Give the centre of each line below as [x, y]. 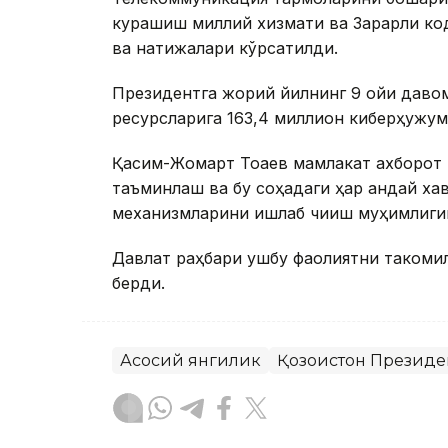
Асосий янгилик [190, 361]
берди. [138, 283]
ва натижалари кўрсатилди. [225, 48]
